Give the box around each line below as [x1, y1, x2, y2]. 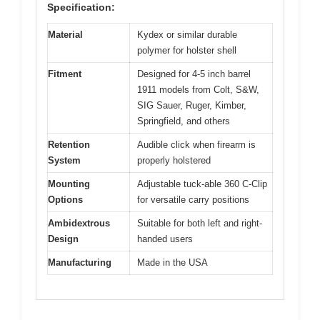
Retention [48, 139, 90, 150]
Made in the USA [137, 256, 208, 268]
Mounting [48, 178, 90, 189]
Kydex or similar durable [137, 29, 237, 40]
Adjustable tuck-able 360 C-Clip [137, 178, 267, 189]
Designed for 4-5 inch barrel [137, 68, 251, 79]
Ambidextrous [48, 217, 110, 229]
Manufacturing [48, 256, 111, 268]
